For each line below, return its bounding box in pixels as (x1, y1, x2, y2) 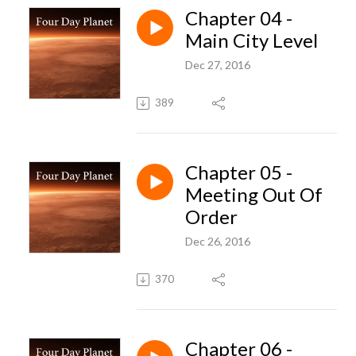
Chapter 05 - (185, 160, 292, 184)
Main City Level (185, 28, 318, 52)
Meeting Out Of (185, 182, 323, 206)
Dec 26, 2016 (185, 234, 250, 248)
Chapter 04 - (185, 6, 292, 29)
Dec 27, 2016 (185, 57, 250, 72)
